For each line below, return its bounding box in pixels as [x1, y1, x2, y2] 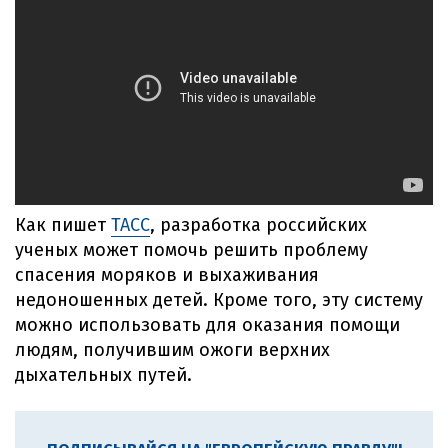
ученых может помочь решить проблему [15, 239, 368, 262]
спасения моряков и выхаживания [15, 264, 319, 287]
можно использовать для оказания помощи [15, 314, 400, 337]
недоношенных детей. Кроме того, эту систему [15, 289, 423, 312]
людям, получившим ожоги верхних [15, 339, 330, 362]
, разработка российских [150, 214, 367, 237]
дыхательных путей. [15, 364, 192, 387]
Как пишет [15, 214, 111, 237]
